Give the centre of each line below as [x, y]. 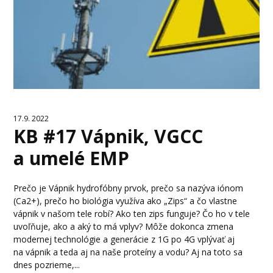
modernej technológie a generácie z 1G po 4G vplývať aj [124, 239]
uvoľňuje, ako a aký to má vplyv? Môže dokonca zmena [124, 226]
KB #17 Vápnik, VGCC [108, 136]
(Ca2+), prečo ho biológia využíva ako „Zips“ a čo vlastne [126, 200]
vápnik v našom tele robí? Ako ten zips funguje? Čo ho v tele [132, 213]
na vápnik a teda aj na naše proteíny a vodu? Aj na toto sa [128, 252]
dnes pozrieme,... [47, 264]
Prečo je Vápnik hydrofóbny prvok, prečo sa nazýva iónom [129, 188]
